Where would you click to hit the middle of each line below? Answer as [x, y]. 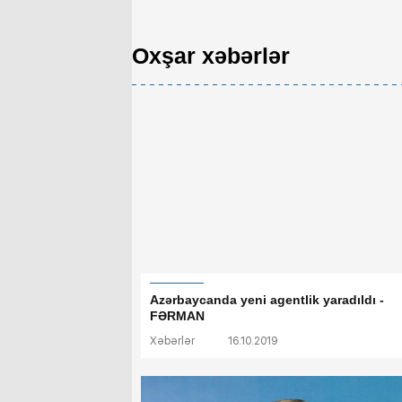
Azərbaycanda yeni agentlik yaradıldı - [267, 300]
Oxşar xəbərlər [211, 56]
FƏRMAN [177, 316]
